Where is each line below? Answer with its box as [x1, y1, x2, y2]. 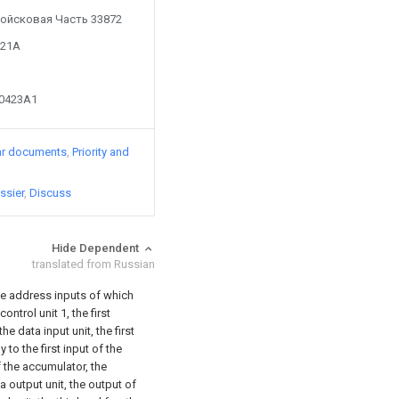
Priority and [72, 145, 129, 159]
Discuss [29, 186, 71, 199]
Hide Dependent [52, 241, 142, 255]
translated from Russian [32, 257, 155, 271]
